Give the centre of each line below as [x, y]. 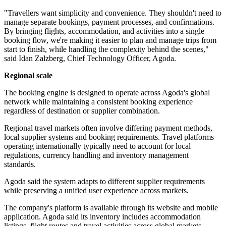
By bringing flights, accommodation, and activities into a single [104, 31]
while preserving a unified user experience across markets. [96, 191]
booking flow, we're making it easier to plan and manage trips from [110, 40]
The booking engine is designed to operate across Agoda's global [107, 93]
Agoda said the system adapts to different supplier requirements [104, 182]
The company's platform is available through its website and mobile [111, 208]
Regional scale [28, 76]
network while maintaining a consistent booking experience [98, 102]
